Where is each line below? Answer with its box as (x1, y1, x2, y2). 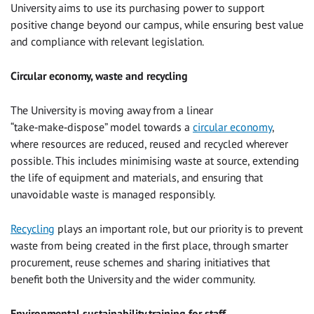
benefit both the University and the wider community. (11, 271, 255, 286)
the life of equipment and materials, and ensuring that (11, 170, 263, 184)
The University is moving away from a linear (11, 102, 213, 117)
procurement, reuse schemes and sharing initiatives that (11, 254, 270, 269)
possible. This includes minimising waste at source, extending (11, 153, 299, 168)
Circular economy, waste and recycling (11, 68, 188, 83)
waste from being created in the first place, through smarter (11, 238, 288, 252)
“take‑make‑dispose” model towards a (11, 119, 193, 134)
